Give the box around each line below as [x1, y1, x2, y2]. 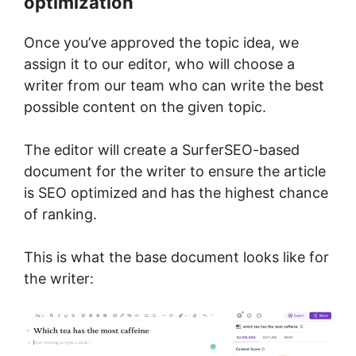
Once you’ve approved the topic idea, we [24, 33, 299, 51]
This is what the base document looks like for [24, 248, 329, 265]
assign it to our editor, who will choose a [24, 55, 295, 72]
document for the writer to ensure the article [24, 162, 326, 180]
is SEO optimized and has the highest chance [24, 184, 328, 201]
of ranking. [24, 205, 97, 222]
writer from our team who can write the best [24, 76, 324, 94]
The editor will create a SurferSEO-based [24, 141, 300, 158]
